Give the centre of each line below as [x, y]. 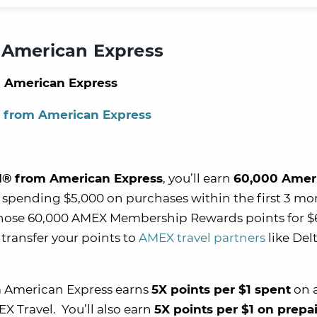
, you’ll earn [198, 178]
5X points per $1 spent [221, 289]
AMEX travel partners [202, 237]
